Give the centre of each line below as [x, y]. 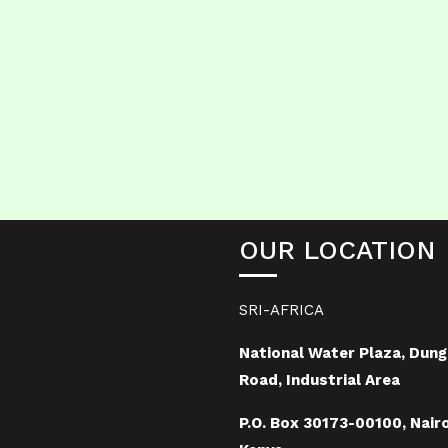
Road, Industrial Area [319, 379]
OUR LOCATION [337, 249]
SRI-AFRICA [281, 309]
